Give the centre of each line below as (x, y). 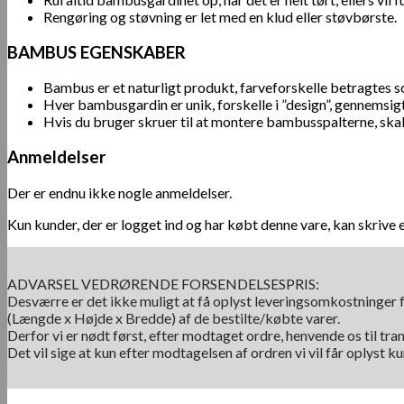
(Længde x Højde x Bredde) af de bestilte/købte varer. (174, 317)
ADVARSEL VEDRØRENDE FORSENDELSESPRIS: (163, 283)
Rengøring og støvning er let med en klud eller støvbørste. (220, 17)
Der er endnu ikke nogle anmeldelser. (119, 192)
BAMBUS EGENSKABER (98, 52)
